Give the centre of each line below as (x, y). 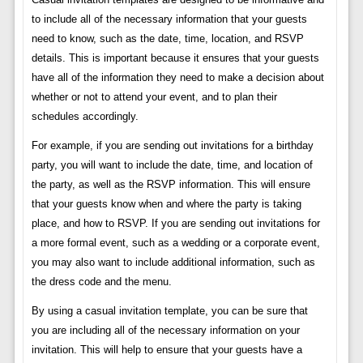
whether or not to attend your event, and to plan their (154, 97)
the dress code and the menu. (101, 282)
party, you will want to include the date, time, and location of (172, 165)
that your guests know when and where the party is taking (166, 204)
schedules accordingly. (85, 117)
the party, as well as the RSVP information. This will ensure (171, 185)
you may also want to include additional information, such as (173, 263)
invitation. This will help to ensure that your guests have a (167, 350)
